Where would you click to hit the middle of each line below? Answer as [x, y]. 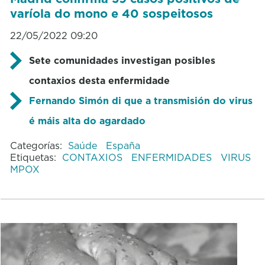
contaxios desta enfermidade [99, 80]
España [123, 145]
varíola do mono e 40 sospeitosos [111, 13]
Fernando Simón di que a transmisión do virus [140, 100]
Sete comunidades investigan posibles [122, 60]
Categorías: [36, 145]
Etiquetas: [33, 157]
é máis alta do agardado [87, 120]
